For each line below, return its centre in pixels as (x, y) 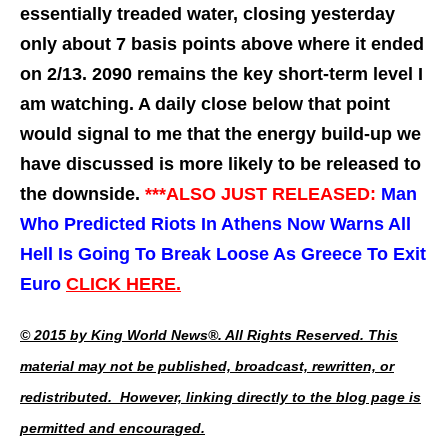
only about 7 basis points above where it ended (222, 44)
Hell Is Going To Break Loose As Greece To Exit (223, 254)
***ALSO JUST (206, 194)
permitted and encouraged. (112, 428)
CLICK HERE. (123, 284)
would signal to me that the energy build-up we (220, 134)
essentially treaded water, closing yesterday (207, 14)
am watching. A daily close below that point (205, 104)
